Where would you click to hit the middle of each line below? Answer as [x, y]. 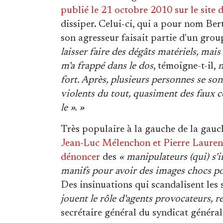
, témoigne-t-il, [186, 66]
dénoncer [80, 157]
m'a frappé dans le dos [107, 66]
